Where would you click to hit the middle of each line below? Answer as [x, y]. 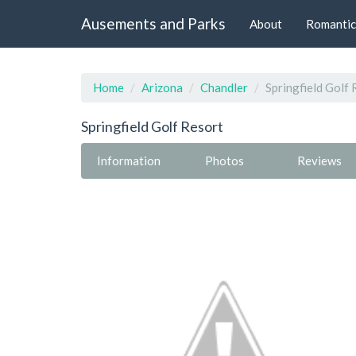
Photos [224, 160]
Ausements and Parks [153, 23]
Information [129, 160]
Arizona [162, 87]
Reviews [319, 160]
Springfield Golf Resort [152, 126]
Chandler [224, 87]
